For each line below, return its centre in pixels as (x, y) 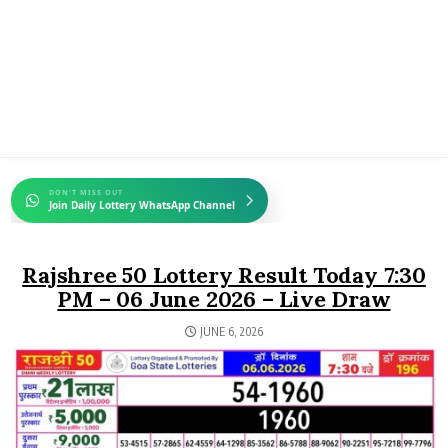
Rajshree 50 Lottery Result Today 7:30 (224, 275)
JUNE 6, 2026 (230, 331)
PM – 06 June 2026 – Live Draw (224, 299)
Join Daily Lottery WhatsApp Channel (142, 205)
